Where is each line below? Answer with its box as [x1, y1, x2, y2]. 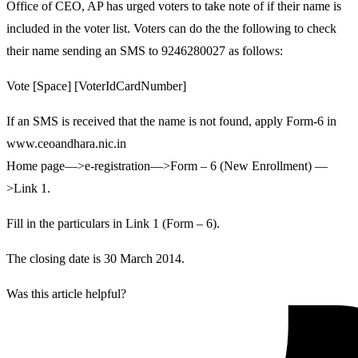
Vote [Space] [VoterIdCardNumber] [6, 78, 186, 93]
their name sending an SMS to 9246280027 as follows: [6, 43, 283, 58]
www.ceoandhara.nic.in [6, 136, 126, 150]
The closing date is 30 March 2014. [6, 251, 185, 265]
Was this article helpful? [6, 286, 126, 300]
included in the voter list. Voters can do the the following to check [6, 21, 336, 35]
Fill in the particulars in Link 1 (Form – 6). [6, 216, 220, 230]
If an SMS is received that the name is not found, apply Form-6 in [6, 113, 336, 128]
